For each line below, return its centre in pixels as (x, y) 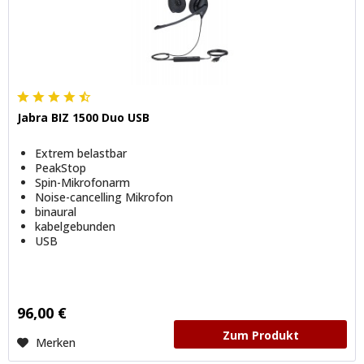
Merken (56, 342)
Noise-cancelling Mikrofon (104, 197)
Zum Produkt (260, 335)
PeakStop (61, 167)
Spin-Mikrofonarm (83, 182)
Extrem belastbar (81, 153)
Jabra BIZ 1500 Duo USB (84, 117)
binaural (56, 211)
